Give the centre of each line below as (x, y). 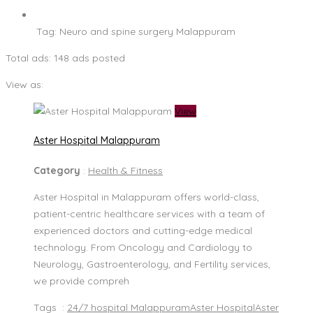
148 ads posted (89, 58)
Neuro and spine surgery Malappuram (147, 31)
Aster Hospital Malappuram (97, 141)
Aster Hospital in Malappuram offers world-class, (146, 197)
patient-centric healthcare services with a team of (149, 213)
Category (58, 170)
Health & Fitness (125, 170)
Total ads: (30, 58)
